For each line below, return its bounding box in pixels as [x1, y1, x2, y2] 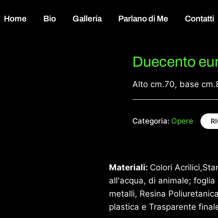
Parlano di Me [118, 14, 168, 23]
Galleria [73, 14, 102, 23]
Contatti [185, 14, 214, 23]
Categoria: [132, 116, 171, 126]
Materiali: [109, 162, 150, 172]
